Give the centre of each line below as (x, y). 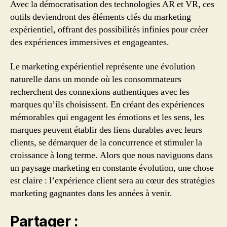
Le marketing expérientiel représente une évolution (103, 66)
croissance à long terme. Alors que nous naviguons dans (111, 155)
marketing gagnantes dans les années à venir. (91, 193)
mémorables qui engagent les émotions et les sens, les (107, 117)
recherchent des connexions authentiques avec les (100, 92)
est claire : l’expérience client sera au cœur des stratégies (112, 180)
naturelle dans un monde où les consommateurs (96, 79)
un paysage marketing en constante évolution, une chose (112, 168)
